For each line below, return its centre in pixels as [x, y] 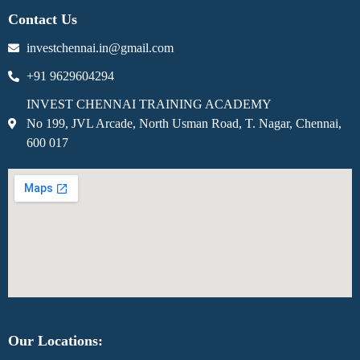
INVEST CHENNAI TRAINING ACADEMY [149, 104]
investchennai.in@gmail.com [100, 47]
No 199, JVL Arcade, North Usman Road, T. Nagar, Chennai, [184, 123]
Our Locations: [55, 340]
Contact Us [43, 19]
